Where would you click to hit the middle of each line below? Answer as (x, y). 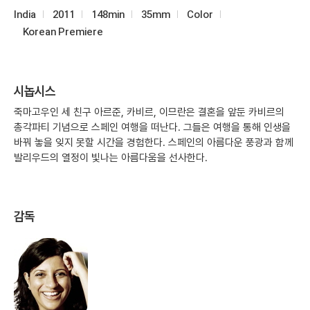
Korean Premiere (63, 32)
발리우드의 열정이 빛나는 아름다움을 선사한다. (111, 158)
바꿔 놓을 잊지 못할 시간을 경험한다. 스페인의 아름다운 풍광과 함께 (154, 143)
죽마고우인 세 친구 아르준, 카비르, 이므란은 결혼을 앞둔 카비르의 (149, 112)
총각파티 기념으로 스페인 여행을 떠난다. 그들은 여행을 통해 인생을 (152, 128)
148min (108, 15)
